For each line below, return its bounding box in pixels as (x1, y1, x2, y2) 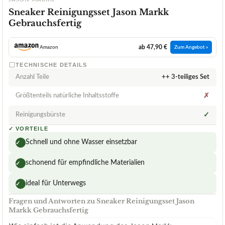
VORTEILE (16, 126, 49, 132)
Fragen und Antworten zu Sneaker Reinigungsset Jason (9, 197, 194, 206)
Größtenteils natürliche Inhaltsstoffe (16, 92, 119, 99)
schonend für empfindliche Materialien (26, 159, 145, 167)
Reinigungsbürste (16, 111, 65, 119)
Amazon (39, 45, 58, 50)
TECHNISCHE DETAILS (16, 62, 87, 68)
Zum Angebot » (174, 45, 208, 50)
